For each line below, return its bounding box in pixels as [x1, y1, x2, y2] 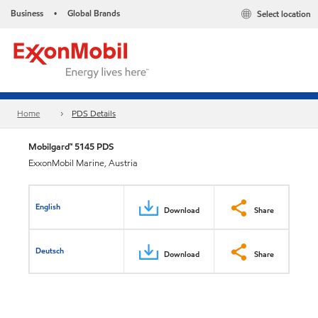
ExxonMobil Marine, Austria [28, 157, 138, 170]
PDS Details [72, 107, 116, 120]
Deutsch [35, 244, 65, 256]
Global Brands [67, 7, 120, 19]
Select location [257, 8, 311, 21]
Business [11, 7, 43, 19]
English [35, 200, 61, 212]
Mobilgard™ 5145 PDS [28, 140, 114, 153]
